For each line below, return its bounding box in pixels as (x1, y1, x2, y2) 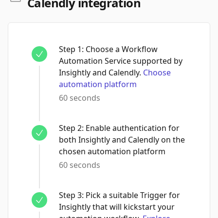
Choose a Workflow (86, 44, 158, 54)
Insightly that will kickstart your (59, 201, 175, 212)
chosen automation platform (59, 146, 165, 157)
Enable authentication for (86, 123, 180, 133)
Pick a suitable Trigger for (86, 190, 180, 200)
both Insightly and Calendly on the (59, 134, 185, 145)
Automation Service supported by (59, 55, 182, 66)
